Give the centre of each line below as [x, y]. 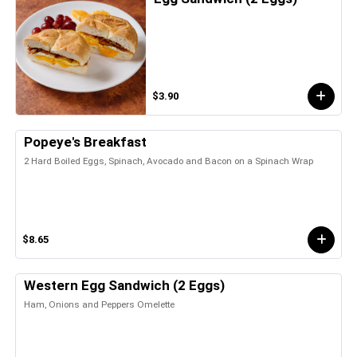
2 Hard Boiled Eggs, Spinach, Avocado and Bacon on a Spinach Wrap [169, 161]
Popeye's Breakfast [85, 141]
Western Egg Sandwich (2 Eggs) [124, 285]
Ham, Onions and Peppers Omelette [99, 304]
